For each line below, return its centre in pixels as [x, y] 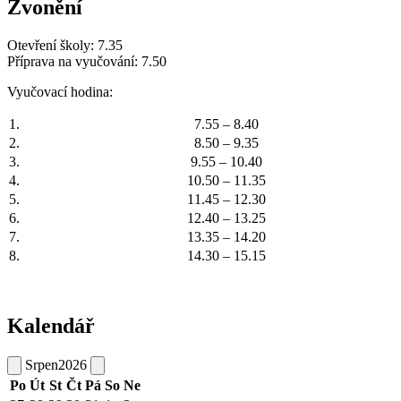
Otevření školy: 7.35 [65, 46]
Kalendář [51, 326]
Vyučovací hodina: [60, 92]
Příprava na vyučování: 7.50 [87, 62]
